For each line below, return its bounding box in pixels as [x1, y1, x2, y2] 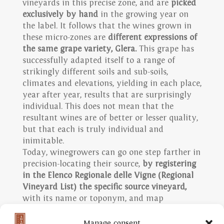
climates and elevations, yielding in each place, [22, 78, 201, 89]
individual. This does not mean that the [22, 101, 173, 112]
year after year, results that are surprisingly [22, 90, 191, 100]
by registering [142, 159, 196, 169]
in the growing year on [97, 9, 188, 20]
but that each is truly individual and [22, 124, 163, 135]
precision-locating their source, [22, 159, 142, 169]
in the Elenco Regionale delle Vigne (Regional [22, 170, 193, 181]
